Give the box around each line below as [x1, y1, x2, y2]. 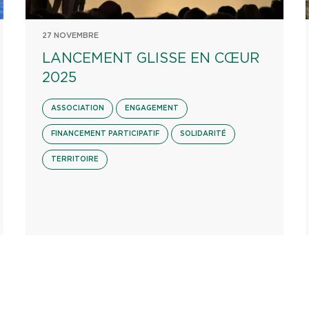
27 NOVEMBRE [42, 32, 99, 39]
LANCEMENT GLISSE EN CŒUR [42, 52, 260, 66]
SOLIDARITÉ [180, 130, 227, 137]
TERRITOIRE [51, 156, 99, 163]
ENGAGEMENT [125, 105, 179, 112]
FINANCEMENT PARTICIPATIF [51, 130, 160, 137]
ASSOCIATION [51, 105, 105, 112]
